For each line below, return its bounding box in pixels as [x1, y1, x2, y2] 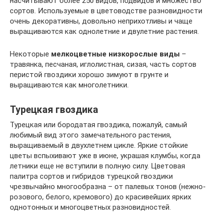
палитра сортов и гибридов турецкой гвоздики [10, 172, 173, 181]
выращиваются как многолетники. [10, 81, 129, 89]
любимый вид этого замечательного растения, [10, 131, 171, 139]
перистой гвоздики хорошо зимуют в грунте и [10, 70, 168, 79]
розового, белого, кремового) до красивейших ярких [10, 192, 191, 201]
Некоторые [10, 50, 51, 58]
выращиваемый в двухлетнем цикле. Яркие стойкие [10, 141, 188, 150]
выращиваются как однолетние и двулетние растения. [10, 27, 199, 36]
